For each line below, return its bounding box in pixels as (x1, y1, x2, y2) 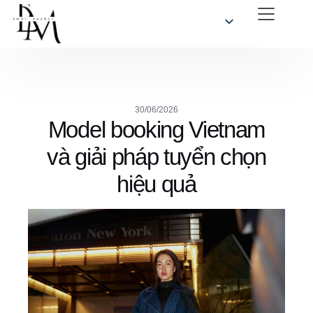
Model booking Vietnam (48, 117, 265, 143)
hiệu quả (117, 171, 196, 197)
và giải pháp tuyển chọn (47, 144, 266, 170)
